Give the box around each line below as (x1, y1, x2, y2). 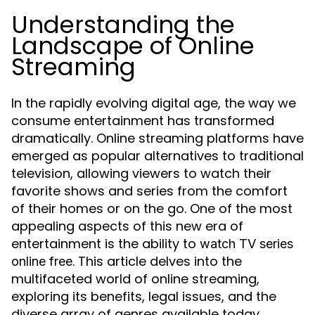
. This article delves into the (72, 252, 242, 270)
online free (11, 254, 72, 269)
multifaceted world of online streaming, (11, 270, 259, 288)
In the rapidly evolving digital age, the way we (11, 94, 296, 112)
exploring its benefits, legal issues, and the (11, 288, 276, 305)
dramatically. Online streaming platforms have (11, 129, 304, 147)
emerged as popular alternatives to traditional (11, 147, 304, 165)
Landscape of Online (11, 29, 255, 63)
